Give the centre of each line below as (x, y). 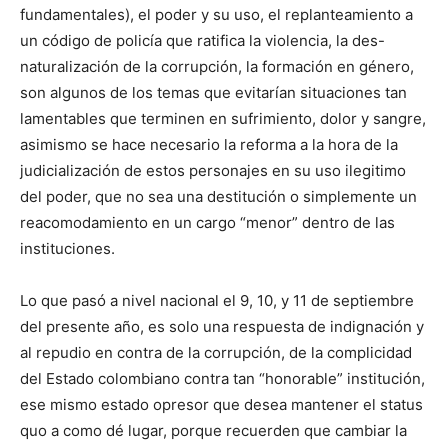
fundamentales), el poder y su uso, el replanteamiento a (216, 15)
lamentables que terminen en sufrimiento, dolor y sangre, (223, 119)
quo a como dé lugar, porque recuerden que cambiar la (213, 431)
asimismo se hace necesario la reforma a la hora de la (209, 145)
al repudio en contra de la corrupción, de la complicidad (216, 353)
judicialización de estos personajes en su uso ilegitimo (213, 171)
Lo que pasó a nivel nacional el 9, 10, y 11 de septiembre (217, 301)
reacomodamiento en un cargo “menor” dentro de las (207, 223)
